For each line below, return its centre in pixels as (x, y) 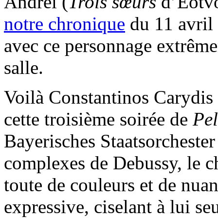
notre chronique (64, 24)
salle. (24, 68)
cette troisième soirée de (98, 119)
